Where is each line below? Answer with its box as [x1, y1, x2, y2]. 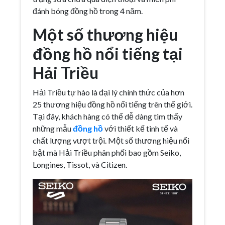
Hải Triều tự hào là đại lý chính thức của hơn [33, 87, 184, 97]
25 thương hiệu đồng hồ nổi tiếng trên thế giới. [33, 99, 192, 109]
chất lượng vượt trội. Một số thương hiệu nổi [33, 135, 189, 145]
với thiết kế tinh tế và [103, 123, 178, 133]
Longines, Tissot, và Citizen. [33, 159, 127, 169]
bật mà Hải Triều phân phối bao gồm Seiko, [33, 147, 181, 157]
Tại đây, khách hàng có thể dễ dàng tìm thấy [33, 111, 182, 121]
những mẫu [33, 123, 73, 133]
